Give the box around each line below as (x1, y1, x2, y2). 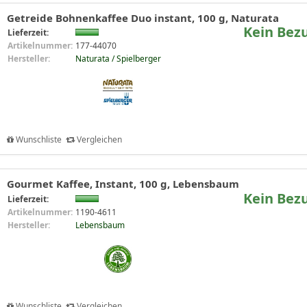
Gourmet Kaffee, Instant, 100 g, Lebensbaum (7, 177, 239, 191)
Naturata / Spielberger (75, 53, 161, 65)
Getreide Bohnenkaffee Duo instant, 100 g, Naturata (7, 10, 279, 25)
